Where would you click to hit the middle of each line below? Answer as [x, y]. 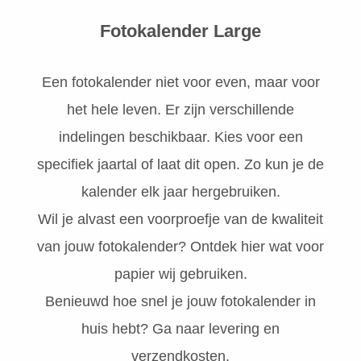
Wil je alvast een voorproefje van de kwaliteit [180, 220]
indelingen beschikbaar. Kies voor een [180, 137]
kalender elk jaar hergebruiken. [180, 192]
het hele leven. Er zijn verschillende [180, 110]
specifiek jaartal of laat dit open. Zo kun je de [180, 165]
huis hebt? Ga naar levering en [180, 329]
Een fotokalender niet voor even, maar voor [180, 83]
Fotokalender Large [180, 31]
